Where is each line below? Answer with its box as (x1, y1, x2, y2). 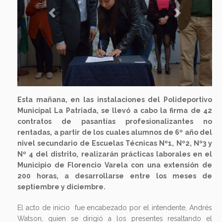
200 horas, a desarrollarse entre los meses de (17, 171, 212, 180)
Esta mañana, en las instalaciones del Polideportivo (17, 95, 212, 104)
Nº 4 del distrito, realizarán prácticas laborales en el (17, 150, 212, 158)
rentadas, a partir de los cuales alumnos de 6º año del (17, 128, 212, 136)
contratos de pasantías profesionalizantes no (17, 117, 212, 125)
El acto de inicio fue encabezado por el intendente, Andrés (17, 203, 212, 212)
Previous (51, 12, 79, 20)
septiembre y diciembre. (17, 182, 106, 191)
